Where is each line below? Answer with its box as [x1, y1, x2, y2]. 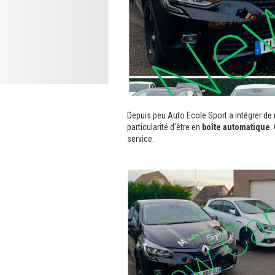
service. [127, 134, 154, 144]
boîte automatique [202, 122, 270, 132]
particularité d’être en [127, 122, 202, 132]
